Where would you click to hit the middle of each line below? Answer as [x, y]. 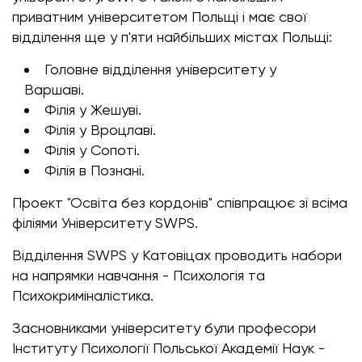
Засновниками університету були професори [164, 328]
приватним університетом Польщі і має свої [159, 17]
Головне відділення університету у [160, 69]
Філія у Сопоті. [92, 150]
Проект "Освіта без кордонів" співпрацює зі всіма [180, 202]
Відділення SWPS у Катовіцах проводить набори [177, 255]
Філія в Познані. [95, 170]
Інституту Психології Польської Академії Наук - [168, 348]
